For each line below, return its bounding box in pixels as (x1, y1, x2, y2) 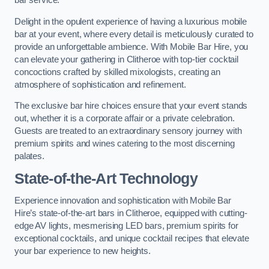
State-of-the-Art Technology (14, 170, 198, 187)
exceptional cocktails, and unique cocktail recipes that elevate (14, 234, 249, 244)
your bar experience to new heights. (14, 246, 151, 256)
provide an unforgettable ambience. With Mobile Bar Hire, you (14, 41, 249, 52)
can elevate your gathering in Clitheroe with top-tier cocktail (14, 54, 238, 64)
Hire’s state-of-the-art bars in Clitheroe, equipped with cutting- (14, 208, 247, 219)
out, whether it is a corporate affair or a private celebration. (14, 113, 235, 124)
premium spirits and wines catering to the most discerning (14, 139, 235, 149)
